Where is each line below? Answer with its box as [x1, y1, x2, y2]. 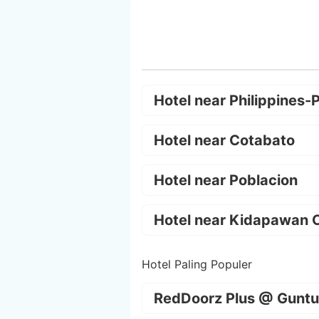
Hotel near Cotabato [154, 131, 295, 149]
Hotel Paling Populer [142, 256, 252, 271]
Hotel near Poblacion [154, 171, 298, 189]
